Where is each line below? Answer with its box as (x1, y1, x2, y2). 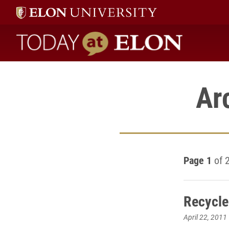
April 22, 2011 (183, 212, 227, 222)
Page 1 (183, 153, 212, 167)
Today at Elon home (16, 52, 156, 77)
